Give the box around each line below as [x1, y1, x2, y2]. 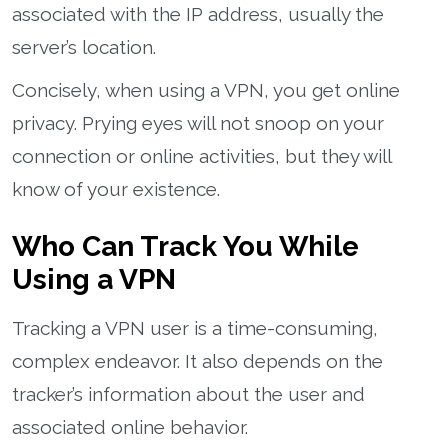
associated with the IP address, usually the [12, 2, 384, 25]
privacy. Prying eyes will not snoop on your [12, 111, 384, 134]
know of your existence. [12, 177, 220, 200]
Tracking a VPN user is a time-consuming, [12, 316, 378, 339]
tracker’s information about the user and [12, 382, 365, 405]
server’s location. [12, 35, 156, 58]
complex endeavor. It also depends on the [12, 349, 383, 372]
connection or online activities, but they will [12, 144, 391, 167]
